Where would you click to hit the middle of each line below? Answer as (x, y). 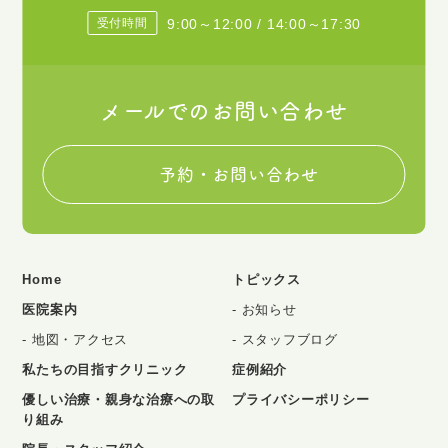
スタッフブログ (289, 339)
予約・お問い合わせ (239, 174)
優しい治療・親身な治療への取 (118, 399)
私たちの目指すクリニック (105, 369)
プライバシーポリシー (301, 399)
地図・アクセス (80, 339)
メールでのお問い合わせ (224, 109)
